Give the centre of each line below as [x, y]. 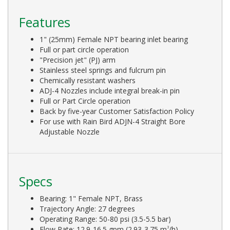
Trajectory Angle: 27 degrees [87, 208]
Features [45, 22]
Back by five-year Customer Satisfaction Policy [117, 111]
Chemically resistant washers [88, 80]
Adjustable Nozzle [70, 131]
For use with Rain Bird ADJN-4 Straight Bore [112, 121]
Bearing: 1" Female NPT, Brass [91, 198]
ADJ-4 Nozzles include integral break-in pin [110, 90]
